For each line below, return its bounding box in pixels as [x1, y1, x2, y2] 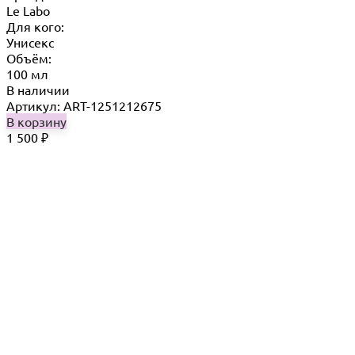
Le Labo [6, 2, 50, 18]
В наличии [6, 81, 70, 97]
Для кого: [6, 17, 64, 34]
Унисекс [6, 33, 54, 50]
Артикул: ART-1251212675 [6, 97, 162, 113]
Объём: [6, 49, 52, 66]
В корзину [6, 113, 67, 129]
